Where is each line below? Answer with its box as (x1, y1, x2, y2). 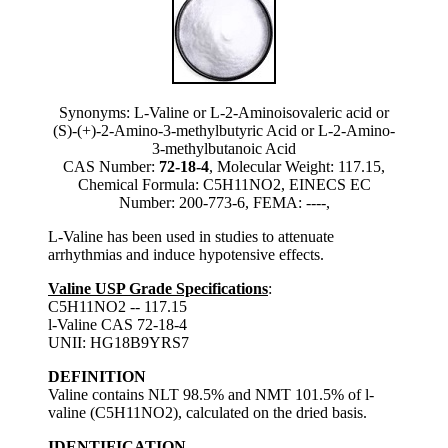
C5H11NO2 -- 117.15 (48, 297, 187, 315)
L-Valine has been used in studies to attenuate (48, 227, 334, 245)
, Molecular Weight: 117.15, (209, 157, 385, 175)
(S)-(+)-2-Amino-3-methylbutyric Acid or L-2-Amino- (53, 121, 395, 139)
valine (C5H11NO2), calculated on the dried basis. (48, 403, 367, 421)
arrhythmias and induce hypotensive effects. (48, 245, 324, 263)
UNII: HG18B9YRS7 (48, 333, 189, 351)
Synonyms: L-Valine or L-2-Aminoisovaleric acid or (59, 103, 389, 121)
